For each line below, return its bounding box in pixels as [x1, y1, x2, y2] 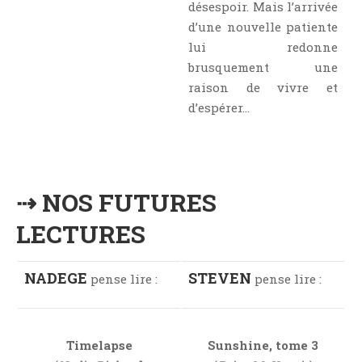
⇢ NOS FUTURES [16, 186, 217, 218]
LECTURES [16, 217, 145, 250]
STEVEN [188, 268, 251, 288]
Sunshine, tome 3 [208, 337, 318, 354]
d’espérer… [188, 99, 250, 116]
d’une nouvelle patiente [188, 18, 338, 35]
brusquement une [188, 58, 338, 75]
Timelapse [65, 337, 133, 354]
